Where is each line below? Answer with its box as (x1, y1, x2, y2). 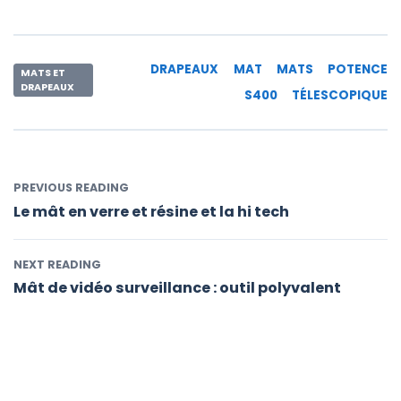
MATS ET (21, 65, 66, 80)
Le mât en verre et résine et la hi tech (13, 200, 289, 222)
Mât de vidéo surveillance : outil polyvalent (13, 277, 341, 299)
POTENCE (328, 60, 388, 78)
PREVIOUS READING (13, 180, 129, 196)
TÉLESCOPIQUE (292, 87, 388, 105)
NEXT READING (13, 256, 101, 272)
